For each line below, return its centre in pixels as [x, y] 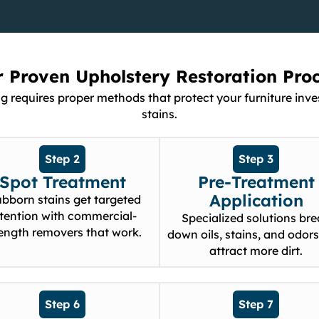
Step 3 [256, 159]
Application [256, 201]
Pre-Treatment [256, 182]
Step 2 [63, 159]
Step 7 [256, 304]
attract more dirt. [256, 251]
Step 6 [63, 304]
